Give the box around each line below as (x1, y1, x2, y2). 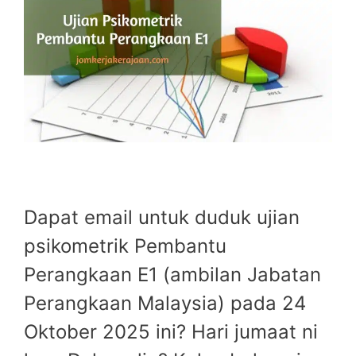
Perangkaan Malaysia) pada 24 (24, 292, 306, 315)
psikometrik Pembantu (24, 234, 226, 258)
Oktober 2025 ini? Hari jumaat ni (24, 320, 318, 344)
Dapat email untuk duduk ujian (24, 206, 300, 230)
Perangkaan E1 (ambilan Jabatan (24, 263, 321, 287)
